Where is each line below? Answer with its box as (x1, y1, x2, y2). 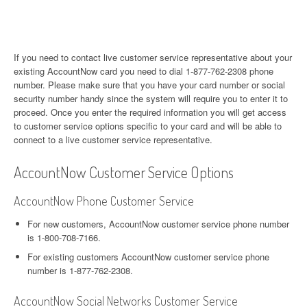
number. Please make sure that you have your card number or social (14, 78, 285, 91)
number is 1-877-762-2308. (27, 264, 133, 277)
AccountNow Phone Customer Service (14, 193, 194, 208)
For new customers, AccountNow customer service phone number (27, 217, 289, 230)
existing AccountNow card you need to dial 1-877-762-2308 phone (14, 64, 273, 77)
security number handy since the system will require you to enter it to (14, 92, 288, 105)
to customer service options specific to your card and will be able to (14, 119, 282, 132)
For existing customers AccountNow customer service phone (27, 250, 269, 263)
